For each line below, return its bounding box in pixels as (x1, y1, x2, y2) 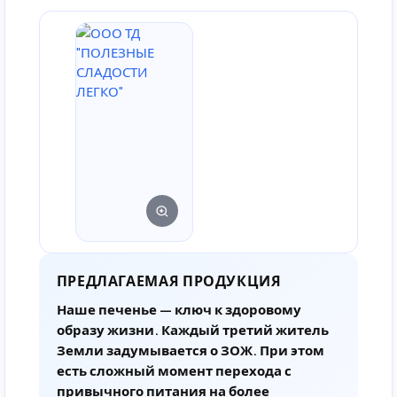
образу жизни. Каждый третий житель (56, 320, 329, 338)
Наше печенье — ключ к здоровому (56, 300, 301, 317)
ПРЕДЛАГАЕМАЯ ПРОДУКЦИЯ (56, 270, 282, 290)
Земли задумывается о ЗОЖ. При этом (56, 340, 324, 358)
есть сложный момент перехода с (56, 361, 292, 378)
